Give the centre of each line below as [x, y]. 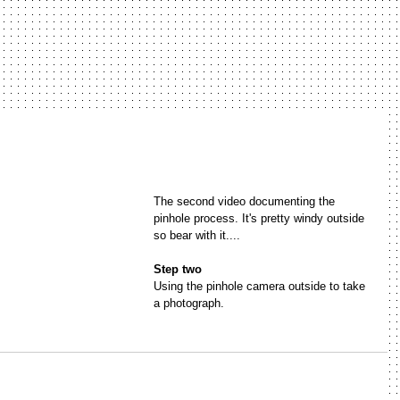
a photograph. [189, 303]
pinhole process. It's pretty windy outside [261, 218]
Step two [178, 269]
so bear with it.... [197, 235]
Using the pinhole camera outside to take [261, 286]
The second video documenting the [246, 201]
